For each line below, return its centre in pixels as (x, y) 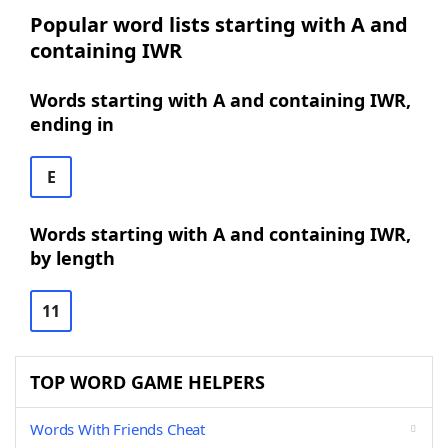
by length (72, 258)
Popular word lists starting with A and (219, 24)
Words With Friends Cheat (118, 429)
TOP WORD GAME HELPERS (147, 382)
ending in (72, 124)
